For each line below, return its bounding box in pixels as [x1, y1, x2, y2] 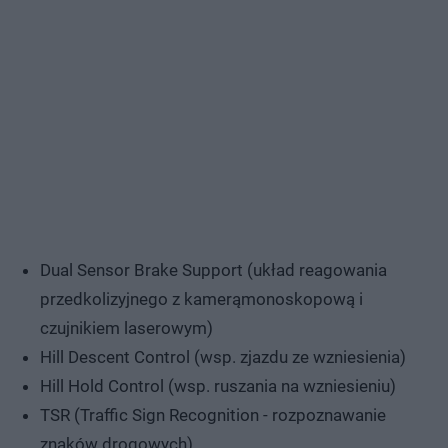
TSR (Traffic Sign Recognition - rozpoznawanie [40, 404, 386, 425]
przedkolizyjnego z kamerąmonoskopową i [40, 288, 363, 309]
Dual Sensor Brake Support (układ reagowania [40, 259, 387, 280]
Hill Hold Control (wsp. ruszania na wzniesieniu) [40, 375, 396, 396]
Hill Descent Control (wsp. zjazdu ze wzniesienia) [40, 346, 406, 367]
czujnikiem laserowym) [40, 317, 213, 338]
